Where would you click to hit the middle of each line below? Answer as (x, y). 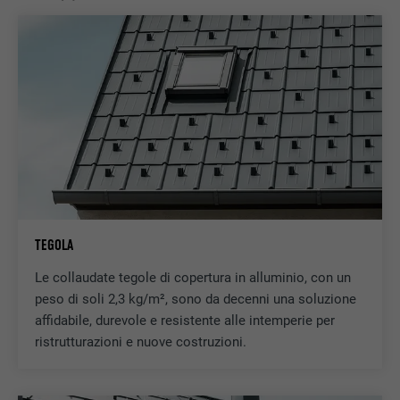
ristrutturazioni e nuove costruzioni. (140, 342)
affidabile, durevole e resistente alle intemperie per (184, 321)
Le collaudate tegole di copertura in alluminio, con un (192, 278)
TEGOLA (54, 245)
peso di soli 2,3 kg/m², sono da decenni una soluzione (195, 300)
